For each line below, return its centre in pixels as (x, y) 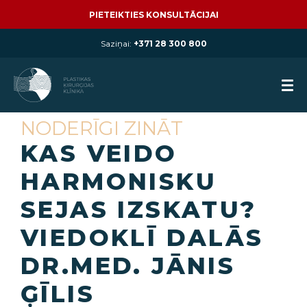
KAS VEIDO (99, 153)
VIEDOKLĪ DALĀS (142, 238)
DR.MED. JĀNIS (128, 266)
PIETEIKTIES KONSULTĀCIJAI (153, 15)
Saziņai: (117, 44)
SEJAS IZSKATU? (139, 210)
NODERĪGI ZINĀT (102, 128)
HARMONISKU (119, 182)
